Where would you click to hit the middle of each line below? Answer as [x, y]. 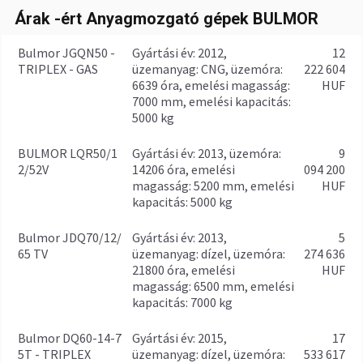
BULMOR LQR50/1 [68, 153]
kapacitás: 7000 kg [182, 302]
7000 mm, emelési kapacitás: [211, 101]
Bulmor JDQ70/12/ [70, 237]
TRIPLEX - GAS [58, 69]
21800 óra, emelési [184, 270]
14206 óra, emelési [184, 169]
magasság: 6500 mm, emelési [213, 286]
